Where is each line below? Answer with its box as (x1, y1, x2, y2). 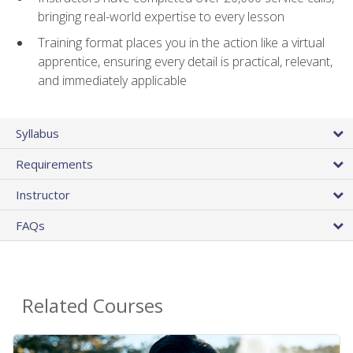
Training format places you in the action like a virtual (38, 33, 325, 51)
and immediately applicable (38, 71, 187, 89)
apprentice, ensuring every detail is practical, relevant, (38, 52, 333, 70)
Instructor (16, 186, 70, 203)
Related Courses (22, 292, 163, 318)
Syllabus (16, 124, 59, 141)
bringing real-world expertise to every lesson (38, 8, 284, 26)
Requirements (16, 155, 93, 172)
